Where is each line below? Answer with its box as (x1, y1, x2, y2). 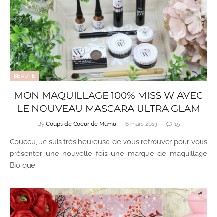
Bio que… (10, 160, 39, 170)
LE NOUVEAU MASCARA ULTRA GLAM (17, 102, 200, 114)
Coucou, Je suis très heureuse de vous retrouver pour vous (10, 137, 207, 146)
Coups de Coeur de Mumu (46, 120, 116, 127)
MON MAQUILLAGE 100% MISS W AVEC (14, 89, 203, 101)
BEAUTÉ (14, 72, 35, 79)
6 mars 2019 (125, 120, 157, 127)
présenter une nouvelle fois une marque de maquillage (10, 149, 207, 158)
